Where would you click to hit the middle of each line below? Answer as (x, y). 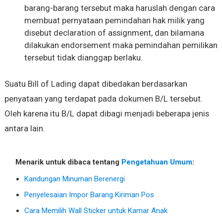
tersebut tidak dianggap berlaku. (83, 57)
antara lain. (25, 128)
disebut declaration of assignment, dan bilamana (114, 32)
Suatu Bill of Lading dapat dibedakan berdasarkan (96, 83)
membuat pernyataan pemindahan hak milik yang (114, 20)
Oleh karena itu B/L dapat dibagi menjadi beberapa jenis (107, 113)
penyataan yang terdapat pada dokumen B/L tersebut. (103, 98)
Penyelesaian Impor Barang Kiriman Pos (89, 194)
